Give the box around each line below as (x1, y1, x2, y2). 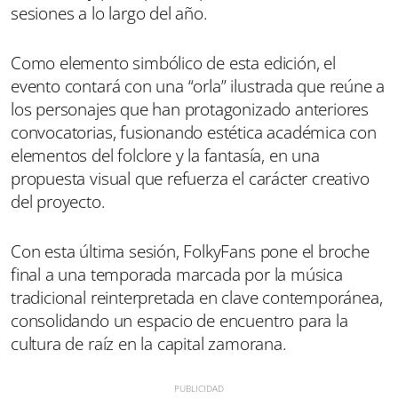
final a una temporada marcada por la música (11, 263, 343, 286)
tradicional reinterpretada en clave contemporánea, (11, 286, 383, 309)
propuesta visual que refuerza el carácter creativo (11, 167, 370, 190)
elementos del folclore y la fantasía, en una (11, 144, 320, 167)
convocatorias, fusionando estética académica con (11, 121, 377, 144)
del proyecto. (11, 190, 106, 213)
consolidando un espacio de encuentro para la (11, 309, 348, 332)
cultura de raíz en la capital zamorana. (11, 332, 287, 355)
